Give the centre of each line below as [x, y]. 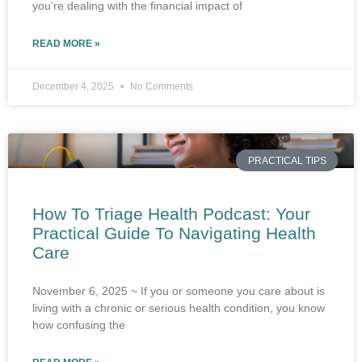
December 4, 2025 [74, 87]
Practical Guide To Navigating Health [174, 234]
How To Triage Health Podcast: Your [171, 214]
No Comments [160, 87]
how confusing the [79, 325]
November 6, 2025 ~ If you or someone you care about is [179, 291]
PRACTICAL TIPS [287, 160]
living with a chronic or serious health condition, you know [179, 308]
